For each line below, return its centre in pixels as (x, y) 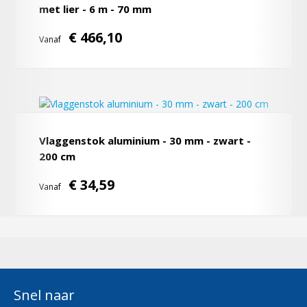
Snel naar (44, 295)
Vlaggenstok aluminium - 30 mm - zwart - (145, 140)
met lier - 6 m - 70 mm (95, 9)
